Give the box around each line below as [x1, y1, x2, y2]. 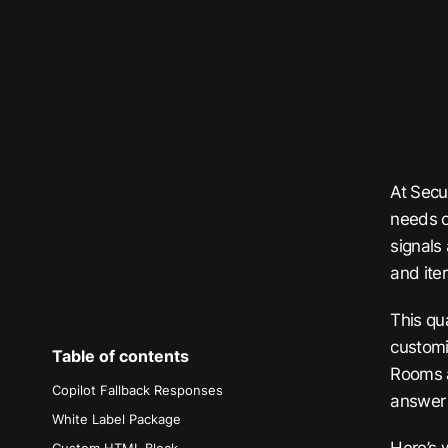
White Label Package [52, 412, 181, 427]
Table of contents [52, 346, 189, 366]
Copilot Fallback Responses [52, 383, 223, 398]
